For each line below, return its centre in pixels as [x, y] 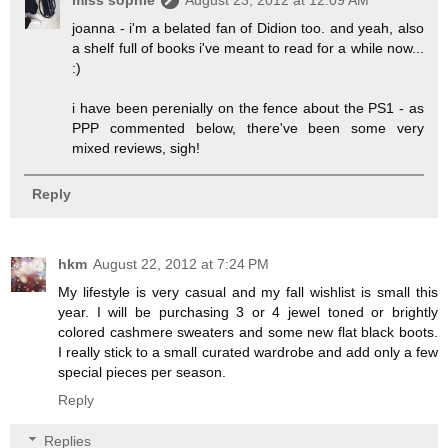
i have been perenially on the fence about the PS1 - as [248, 108]
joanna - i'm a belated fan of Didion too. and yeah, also [248, 28]
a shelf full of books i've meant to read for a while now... [248, 48]
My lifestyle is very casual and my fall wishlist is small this [248, 291]
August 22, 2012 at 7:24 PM [181, 263]
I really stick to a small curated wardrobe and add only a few [248, 351]
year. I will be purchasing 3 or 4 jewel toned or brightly [248, 311]
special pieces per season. [142, 371]
